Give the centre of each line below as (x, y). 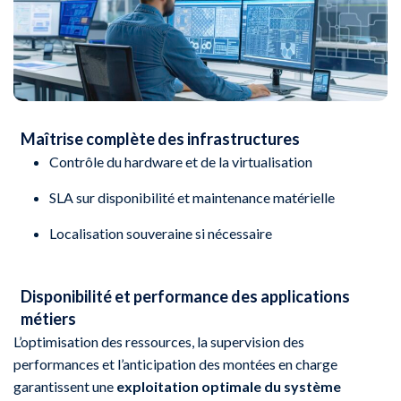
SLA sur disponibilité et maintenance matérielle (192, 197)
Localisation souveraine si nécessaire (161, 233)
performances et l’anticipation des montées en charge (175, 363)
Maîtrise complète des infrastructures (161, 138)
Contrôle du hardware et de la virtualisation (181, 161)
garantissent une (65, 386)
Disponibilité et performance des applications (186, 296)
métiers (49, 318)
